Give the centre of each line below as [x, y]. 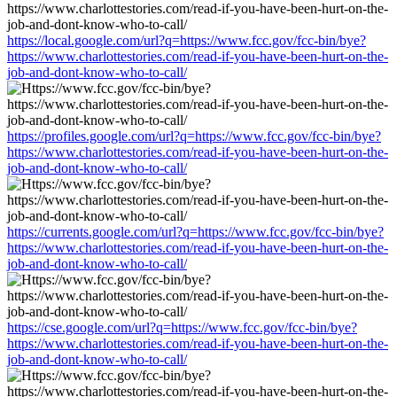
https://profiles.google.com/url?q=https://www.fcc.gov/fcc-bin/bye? [194, 136]
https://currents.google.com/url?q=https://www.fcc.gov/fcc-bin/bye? [195, 231]
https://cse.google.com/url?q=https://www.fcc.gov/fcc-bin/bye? [182, 327]
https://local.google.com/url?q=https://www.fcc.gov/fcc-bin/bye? [187, 40]
